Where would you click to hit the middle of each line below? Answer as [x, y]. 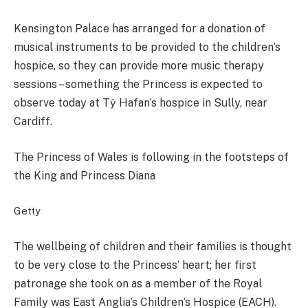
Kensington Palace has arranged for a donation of [140, 29]
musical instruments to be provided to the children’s [147, 47]
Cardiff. [33, 122]
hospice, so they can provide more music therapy [139, 66]
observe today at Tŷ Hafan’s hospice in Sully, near [141, 103]
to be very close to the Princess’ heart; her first [135, 265]
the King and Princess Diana [85, 175]
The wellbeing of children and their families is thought [153, 246]
